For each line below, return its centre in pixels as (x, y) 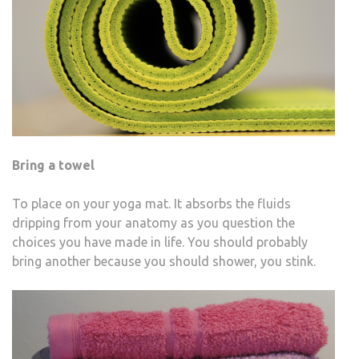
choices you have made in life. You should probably (160, 242)
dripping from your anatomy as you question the (153, 222)
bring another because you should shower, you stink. (164, 261)
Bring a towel (53, 165)
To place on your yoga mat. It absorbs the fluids (151, 203)
